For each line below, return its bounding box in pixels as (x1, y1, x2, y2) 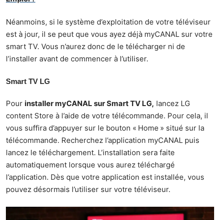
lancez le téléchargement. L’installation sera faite (6, 148, 175, 158)
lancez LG (154, 99, 190, 109)
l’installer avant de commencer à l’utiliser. (6, 54, 148, 64)
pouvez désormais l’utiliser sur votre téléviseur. (6, 185, 170, 194)
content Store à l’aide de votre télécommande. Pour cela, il (6, 111, 208, 121)
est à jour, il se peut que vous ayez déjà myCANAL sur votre (6, 29, 213, 39)
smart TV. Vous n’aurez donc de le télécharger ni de (6, 42, 185, 52)
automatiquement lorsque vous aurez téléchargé (6, 160, 175, 170)
